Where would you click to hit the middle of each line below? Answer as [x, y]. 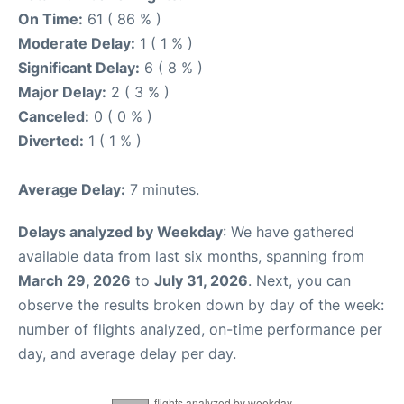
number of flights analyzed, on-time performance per [200, 330]
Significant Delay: [79, 68]
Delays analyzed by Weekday [120, 232]
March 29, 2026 [74, 281]
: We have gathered [289, 232]
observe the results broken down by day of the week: [201, 305]
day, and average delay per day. [127, 354]
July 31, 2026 [201, 281]
